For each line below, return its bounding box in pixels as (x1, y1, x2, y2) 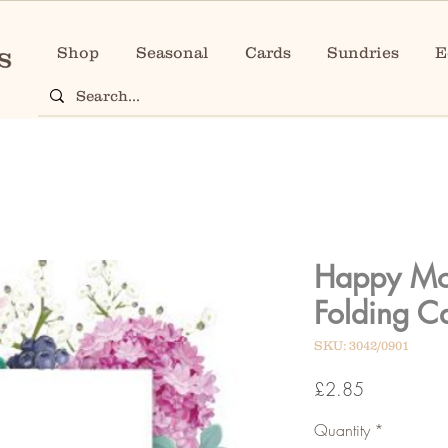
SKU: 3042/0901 (314, 338, 409, 354)
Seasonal (135, 43, 208, 61)
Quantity (314, 419, 370, 442)
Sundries (327, 43, 399, 61)
